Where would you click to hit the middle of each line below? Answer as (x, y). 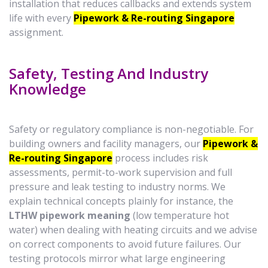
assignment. (36, 32)
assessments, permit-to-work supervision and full (121, 172)
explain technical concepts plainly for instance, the (121, 201)
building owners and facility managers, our (106, 144)
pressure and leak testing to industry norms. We (117, 187)
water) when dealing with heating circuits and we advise (133, 230)
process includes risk (160, 158)
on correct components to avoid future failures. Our (125, 244)
